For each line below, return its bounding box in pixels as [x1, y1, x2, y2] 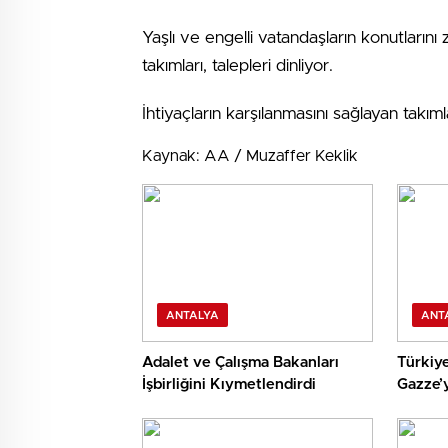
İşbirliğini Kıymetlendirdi [142, 377, 316, 393]
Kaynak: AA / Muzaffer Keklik [142, 148, 358, 164]
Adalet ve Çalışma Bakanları [142, 355, 339, 371]
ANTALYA [166, 310, 219, 322]
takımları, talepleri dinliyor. [142, 57, 333, 74]
